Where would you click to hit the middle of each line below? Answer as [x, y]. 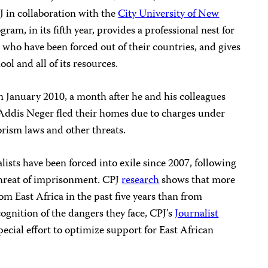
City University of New [169, 15]
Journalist [197, 214]
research [141, 181]
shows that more [197, 181]
